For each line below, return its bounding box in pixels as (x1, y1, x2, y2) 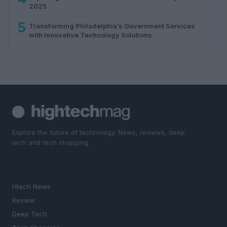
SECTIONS (12, 168, 46, 177)
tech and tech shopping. (12, 138, 90, 146)
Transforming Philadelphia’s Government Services (29, 21, 195, 30)
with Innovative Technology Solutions (29, 30, 152, 39)
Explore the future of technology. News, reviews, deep (12, 128, 185, 136)
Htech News (12, 182, 51, 191)
